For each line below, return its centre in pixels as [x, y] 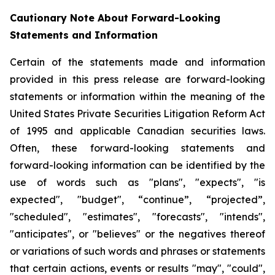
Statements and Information [84, 35]
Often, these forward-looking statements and [137, 148]
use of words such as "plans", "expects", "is [137, 182]
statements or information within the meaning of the [137, 96]
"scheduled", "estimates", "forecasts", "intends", [137, 217]
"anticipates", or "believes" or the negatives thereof [137, 234]
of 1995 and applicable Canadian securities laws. [137, 131]
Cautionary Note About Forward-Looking [115, 18]
